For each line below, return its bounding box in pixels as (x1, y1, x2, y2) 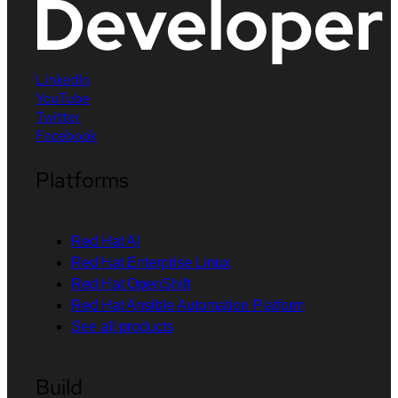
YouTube (36, 88, 90, 107)
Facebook (36, 125, 97, 145)
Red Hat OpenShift (71, 275, 190, 291)
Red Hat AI (71, 233, 139, 249)
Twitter (36, 107, 81, 126)
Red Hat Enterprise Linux (71, 254, 230, 270)
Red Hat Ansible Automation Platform (71, 297, 305, 313)
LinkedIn (36, 69, 90, 89)
